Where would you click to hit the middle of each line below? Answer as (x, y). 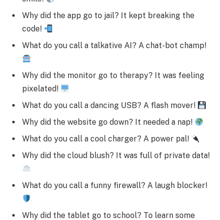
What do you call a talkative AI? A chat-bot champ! (114, 46)
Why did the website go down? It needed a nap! (108, 122)
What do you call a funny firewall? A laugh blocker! (115, 186)
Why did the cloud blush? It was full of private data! (116, 156)
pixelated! (41, 89)
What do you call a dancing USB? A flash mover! (110, 106)
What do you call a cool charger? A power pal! (107, 139)
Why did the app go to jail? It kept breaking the (108, 16)
